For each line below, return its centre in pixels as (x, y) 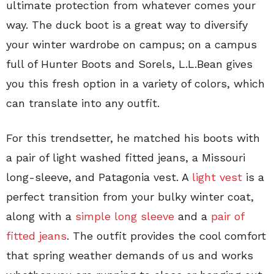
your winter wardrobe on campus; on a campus (131, 44)
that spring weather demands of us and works (130, 255)
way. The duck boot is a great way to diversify (127, 25)
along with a (41, 216)
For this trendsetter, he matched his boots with (133, 138)
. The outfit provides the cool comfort (166, 236)
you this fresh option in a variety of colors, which (135, 83)
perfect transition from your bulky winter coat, (130, 197)
